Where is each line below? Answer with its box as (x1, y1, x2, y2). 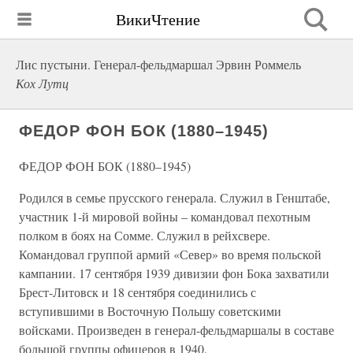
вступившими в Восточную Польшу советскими (19, 303, 281, 319)
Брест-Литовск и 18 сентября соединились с (19, 284, 256, 300)
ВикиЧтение (116, 8, 200, 30)
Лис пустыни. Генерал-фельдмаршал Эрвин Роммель (16, 56, 301, 72)
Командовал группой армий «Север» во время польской (19, 246, 321, 262)
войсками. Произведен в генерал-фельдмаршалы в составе (19, 321, 334, 338)
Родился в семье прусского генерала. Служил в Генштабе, (19, 189, 330, 206)
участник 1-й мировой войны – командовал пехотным (19, 208, 310, 225)
